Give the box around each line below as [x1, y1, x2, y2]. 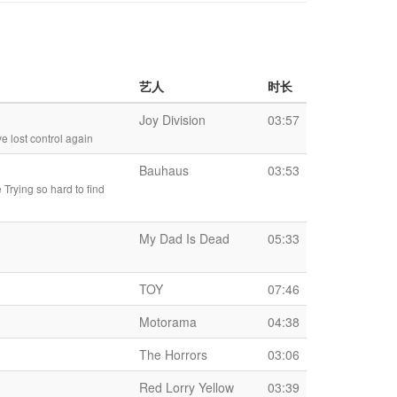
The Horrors [139, 346, 207, 363]
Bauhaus [139, 161, 189, 179]
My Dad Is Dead [139, 230, 230, 247]
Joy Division [139, 111, 206, 128]
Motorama [139, 313, 197, 331]
